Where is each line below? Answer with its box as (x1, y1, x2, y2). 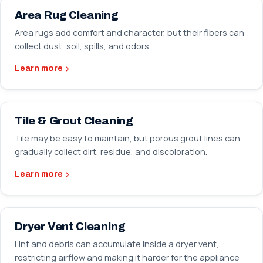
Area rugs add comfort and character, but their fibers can (15, 27, 244, 38)
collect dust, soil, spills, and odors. (15, 41, 151, 52)
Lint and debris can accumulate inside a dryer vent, (15, 238, 219, 249)
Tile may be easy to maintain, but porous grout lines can (15, 133, 240, 144)
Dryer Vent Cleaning (15, 220, 126, 232)
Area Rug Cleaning (15, 9, 119, 21)
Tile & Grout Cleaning (15, 114, 134, 127)
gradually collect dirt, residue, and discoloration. (15, 146, 207, 157)
